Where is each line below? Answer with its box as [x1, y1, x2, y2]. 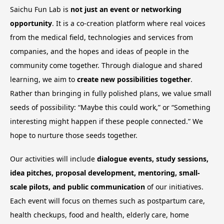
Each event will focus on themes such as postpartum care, [10, 195, 205, 205]
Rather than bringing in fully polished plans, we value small [10, 88, 211, 98]
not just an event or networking [70, 4, 181, 14]
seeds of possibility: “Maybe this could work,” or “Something [10, 102, 210, 112]
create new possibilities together [77, 74, 190, 84]
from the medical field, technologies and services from [10, 32, 193, 42]
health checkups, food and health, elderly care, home [10, 209, 189, 219]
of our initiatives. [145, 181, 203, 191]
